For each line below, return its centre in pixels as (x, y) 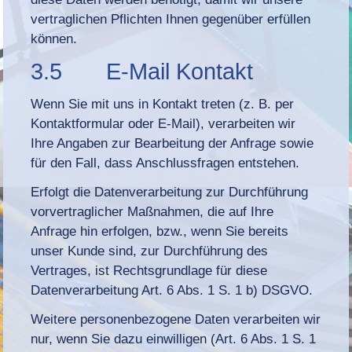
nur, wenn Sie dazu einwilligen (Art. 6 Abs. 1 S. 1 (174, 339)
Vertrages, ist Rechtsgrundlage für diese (149, 270)
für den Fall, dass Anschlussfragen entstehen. (165, 163)
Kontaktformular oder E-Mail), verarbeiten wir (163, 123)
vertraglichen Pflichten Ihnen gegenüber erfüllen (171, 19)
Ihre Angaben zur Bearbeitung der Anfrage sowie (172, 143)
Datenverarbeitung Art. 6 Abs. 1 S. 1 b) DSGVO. (172, 290)
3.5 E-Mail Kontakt (142, 71)
